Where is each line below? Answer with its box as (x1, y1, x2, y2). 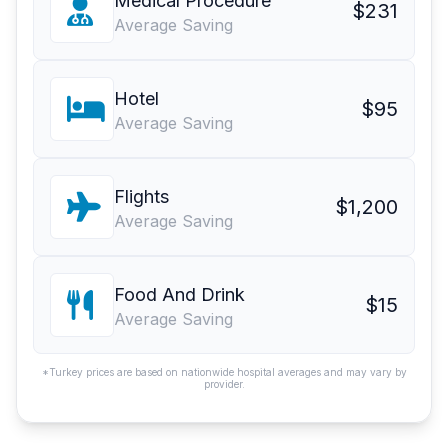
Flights (114, 186, 169, 208)
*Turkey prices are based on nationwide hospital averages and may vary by (41, 366, 407, 379)
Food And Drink (114, 284, 245, 306)
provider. (203, 378, 245, 391)
